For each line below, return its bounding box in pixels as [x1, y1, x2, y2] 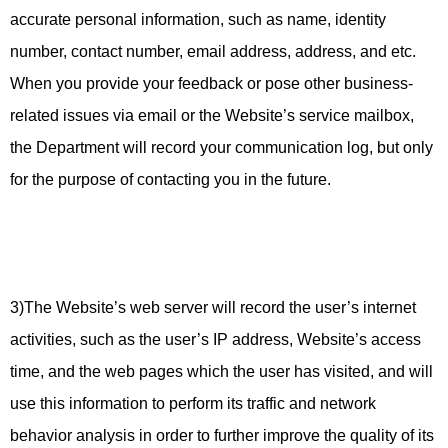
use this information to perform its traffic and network [10, 395, 376, 412]
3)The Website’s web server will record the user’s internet [10, 299, 416, 316]
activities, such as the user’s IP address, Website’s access [10, 331, 421, 348]
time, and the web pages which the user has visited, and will [10, 363, 433, 380]
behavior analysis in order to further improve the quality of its [10, 427, 434, 444]
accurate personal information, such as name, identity [10, 11, 386, 28]
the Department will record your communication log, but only [10, 139, 433, 156]
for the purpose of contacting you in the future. [10, 171, 331, 188]
